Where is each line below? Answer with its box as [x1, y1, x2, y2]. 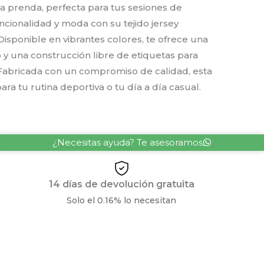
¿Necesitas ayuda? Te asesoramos [52, 137, 203, 148]
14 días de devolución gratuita [48, 179, 194, 190]
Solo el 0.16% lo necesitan [67, 195, 177, 206]
